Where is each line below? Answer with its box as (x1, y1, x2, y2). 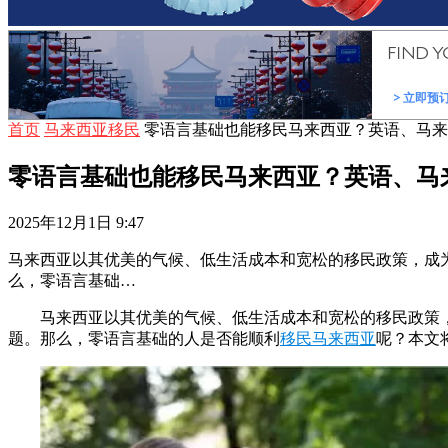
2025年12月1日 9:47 (8, 213, 144, 231)
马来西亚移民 (44, 120, 140, 138)
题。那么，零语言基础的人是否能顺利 (8, 329, 280, 347)
